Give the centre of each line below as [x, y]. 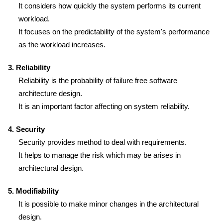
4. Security [26, 129]
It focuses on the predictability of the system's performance [114, 32]
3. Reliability [29, 67]
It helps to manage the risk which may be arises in [100, 155]
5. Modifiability [33, 191]
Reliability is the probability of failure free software [98, 80]
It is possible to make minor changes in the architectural [109, 204]
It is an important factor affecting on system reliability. [104, 106]
